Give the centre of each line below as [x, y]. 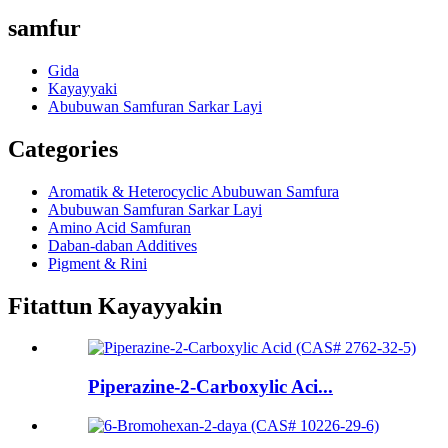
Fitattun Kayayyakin [115, 305]
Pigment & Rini [97, 263]
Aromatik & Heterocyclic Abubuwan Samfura [193, 191]
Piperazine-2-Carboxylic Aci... [210, 387]
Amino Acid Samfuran [119, 227]
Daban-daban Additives [122, 245]
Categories [63, 148]
